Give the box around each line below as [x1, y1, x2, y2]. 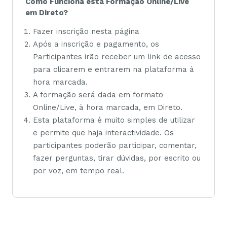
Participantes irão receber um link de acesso [33, 52, 201, 62]
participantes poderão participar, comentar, [33, 141, 197, 150]
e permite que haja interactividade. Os [33, 128, 174, 138]
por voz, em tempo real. [33, 166, 124, 176]
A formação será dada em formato [33, 90, 163, 100]
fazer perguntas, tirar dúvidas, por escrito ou [33, 154, 201, 163]
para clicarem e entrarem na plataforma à [33, 65, 194, 74]
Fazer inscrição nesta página [33, 27, 139, 36]
